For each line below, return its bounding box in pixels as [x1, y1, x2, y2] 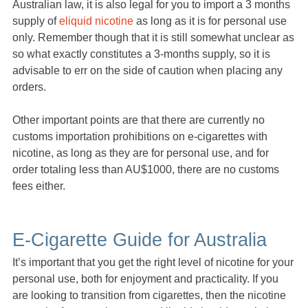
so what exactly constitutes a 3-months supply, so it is [12, 48, 270, 60]
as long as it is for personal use [133, 15, 287, 27]
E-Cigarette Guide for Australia [12, 229, 267, 251]
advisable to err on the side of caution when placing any [12, 65, 283, 77]
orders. [12, 81, 46, 93]
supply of [12, 15, 59, 27]
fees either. [12, 180, 65, 192]
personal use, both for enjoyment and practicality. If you [12, 273, 278, 285]
